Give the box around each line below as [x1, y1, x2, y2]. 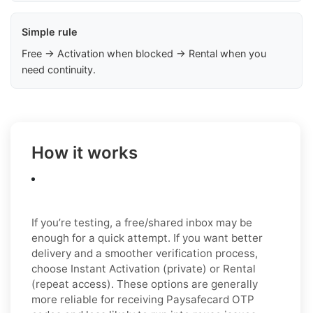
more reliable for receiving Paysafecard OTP [31, 292, 254, 306]
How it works [31, 142, 138, 163]
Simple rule [22, 25, 78, 38]
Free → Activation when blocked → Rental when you [22, 47, 266, 59]
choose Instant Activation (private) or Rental [31, 261, 256, 275]
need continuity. [22, 63, 96, 75]
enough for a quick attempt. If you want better [31, 231, 263, 245]
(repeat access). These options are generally [31, 277, 258, 291]
